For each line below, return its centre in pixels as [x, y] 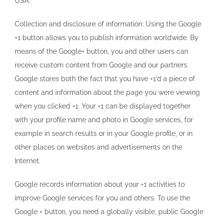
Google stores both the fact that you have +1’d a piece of [105, 78]
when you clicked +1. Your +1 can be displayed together [103, 106]
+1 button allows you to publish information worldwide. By [107, 37]
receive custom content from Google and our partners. [102, 65]
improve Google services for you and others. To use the [102, 198]
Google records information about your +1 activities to [100, 184]
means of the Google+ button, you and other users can [101, 51]
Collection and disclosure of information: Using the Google [108, 24]
